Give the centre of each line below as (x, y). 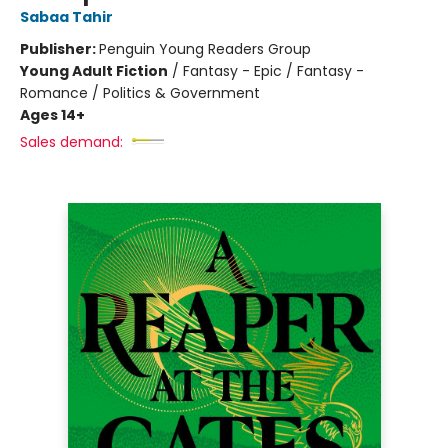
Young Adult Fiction (94, 71)
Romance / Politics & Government (140, 93)
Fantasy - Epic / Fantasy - (273, 71)
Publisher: (59, 49)
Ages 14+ (52, 115)
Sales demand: (71, 142)
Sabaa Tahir (66, 17)
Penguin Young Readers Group (205, 49)
